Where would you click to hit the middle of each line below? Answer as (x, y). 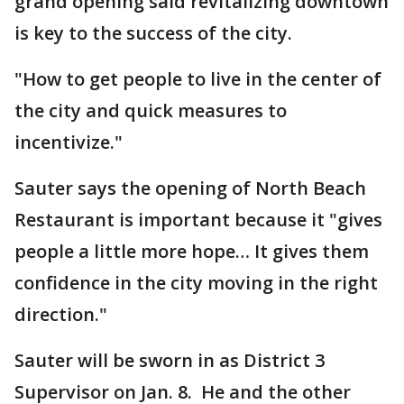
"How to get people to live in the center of (198, 79)
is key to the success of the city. (156, 33)
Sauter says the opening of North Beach (190, 188)
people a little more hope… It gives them (192, 251)
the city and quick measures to (151, 110)
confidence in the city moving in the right (196, 283)
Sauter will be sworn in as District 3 (170, 360)
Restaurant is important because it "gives (198, 220)
